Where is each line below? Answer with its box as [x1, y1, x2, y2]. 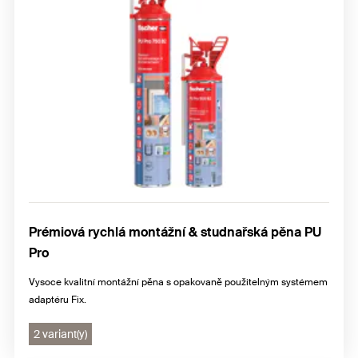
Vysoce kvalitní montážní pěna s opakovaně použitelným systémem [29, 276, 328, 289]
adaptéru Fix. [29, 293, 86, 307]
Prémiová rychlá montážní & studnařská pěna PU [29, 224, 321, 241]
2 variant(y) [34, 327, 87, 342]
